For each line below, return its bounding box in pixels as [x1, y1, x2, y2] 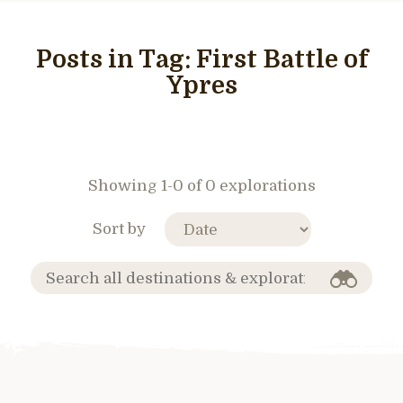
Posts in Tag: [35, 46, 196, 74]
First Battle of [195, 46, 368, 74]
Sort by [92, 219, 146, 237]
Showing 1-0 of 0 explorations [87, 177, 316, 194]
